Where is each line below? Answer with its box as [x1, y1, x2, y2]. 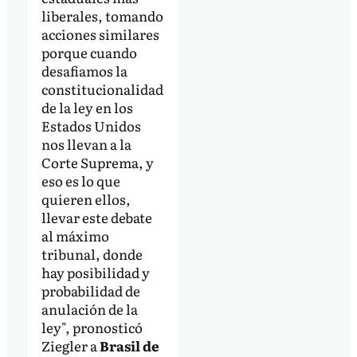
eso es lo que [41, 170, 120, 190]
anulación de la [41, 298, 138, 319]
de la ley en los [41, 96, 133, 117]
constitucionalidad [41, 78, 163, 99]
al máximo [41, 225, 109, 245]
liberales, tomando [41, 5, 163, 25]
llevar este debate [41, 206, 152, 227]
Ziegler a [41, 335, 100, 355]
